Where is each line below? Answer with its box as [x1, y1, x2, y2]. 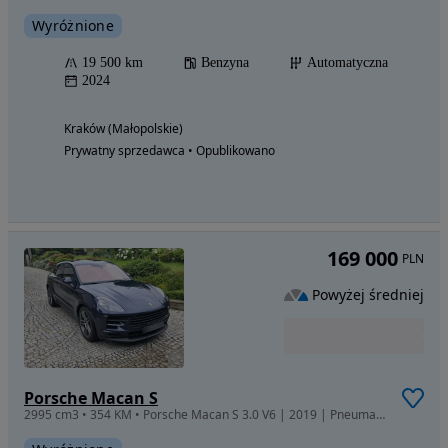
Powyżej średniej [312, 285, 424, 305]
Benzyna [201, 54, 249, 70]
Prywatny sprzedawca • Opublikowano [64, 141, 275, 159]
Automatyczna [307, 54, 388, 70]
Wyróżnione [32, 15, 114, 35]
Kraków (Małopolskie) [64, 119, 183, 137]
